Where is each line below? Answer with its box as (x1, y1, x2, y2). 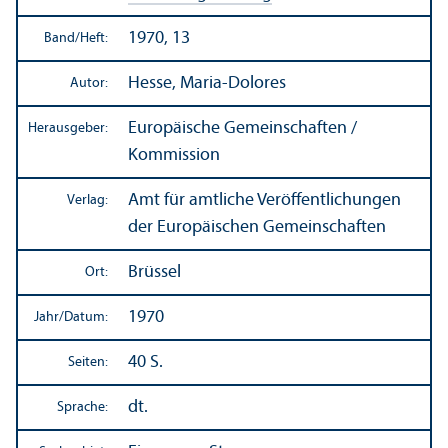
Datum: (64, 309, 108, 325)
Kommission (128, 145, 220, 165)
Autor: (70, 75, 108, 91)
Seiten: (68, 354, 108, 370)
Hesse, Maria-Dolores (128, 73, 286, 93)
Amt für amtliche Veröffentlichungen (128, 190, 401, 210)
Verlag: (67, 192, 108, 208)
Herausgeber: (28, 120, 108, 136)
